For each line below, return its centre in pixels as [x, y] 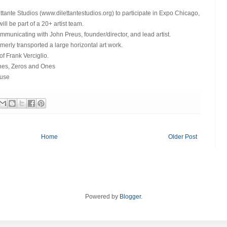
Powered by [102, 196]
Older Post [183, 137]
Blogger [130, 196]
